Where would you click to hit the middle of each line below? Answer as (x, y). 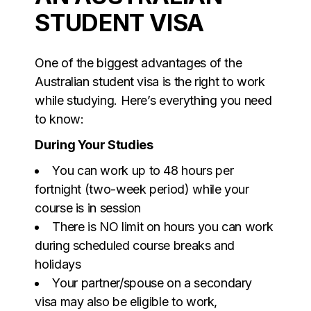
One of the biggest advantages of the (138, 62)
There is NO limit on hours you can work (163, 226)
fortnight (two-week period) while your (142, 189)
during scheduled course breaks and (135, 245)
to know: (59, 119)
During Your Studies (94, 144)
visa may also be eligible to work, (126, 301)
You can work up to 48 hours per (143, 170)
